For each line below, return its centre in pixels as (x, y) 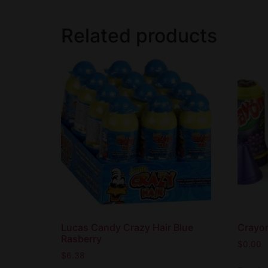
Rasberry (81, 238)
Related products (139, 36)
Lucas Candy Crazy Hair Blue (127, 227)
